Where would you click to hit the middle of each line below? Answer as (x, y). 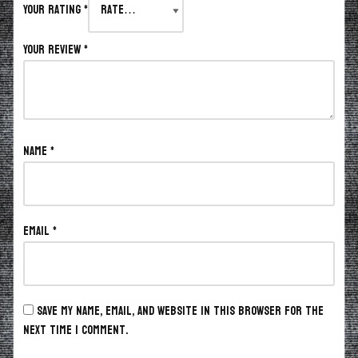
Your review (54, 50)
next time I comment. (76, 331)
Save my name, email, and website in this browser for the (180, 312)
